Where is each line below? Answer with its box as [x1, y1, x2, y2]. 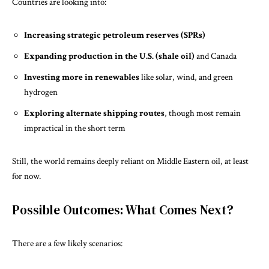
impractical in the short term [24, 122, 125, 134]
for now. [12, 170, 41, 182]
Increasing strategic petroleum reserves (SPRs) [24, 29, 205, 41]
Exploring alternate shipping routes [24, 107, 165, 119]
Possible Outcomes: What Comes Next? [12, 201, 234, 219]
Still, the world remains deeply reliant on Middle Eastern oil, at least [12, 155, 249, 167]
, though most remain [165, 107, 241, 119]
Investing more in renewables [24, 71, 139, 83]
